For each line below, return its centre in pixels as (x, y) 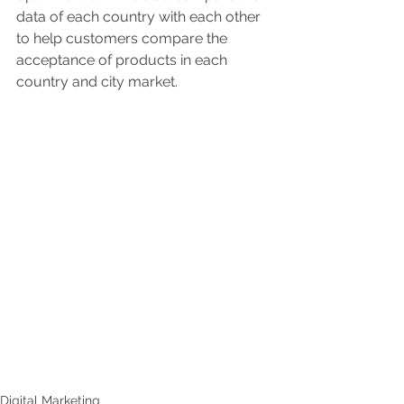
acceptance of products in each (124, 60)
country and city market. (97, 82)
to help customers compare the (124, 39)
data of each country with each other (140, 17)
